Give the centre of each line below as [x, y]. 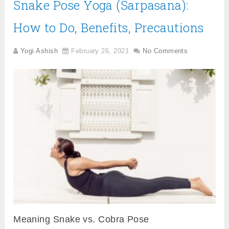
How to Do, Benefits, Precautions [109, 27]
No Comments [165, 51]
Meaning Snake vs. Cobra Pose [81, 219]
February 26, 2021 [100, 51]
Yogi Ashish [39, 51]
